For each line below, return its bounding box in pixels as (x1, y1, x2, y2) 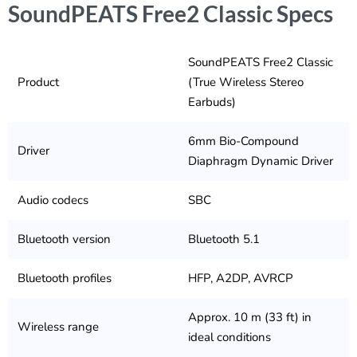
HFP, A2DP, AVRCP (188, 270, 293, 287)
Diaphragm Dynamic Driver (188, 153, 333, 170)
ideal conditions (188, 329, 271, 346)
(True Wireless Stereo (188, 74, 304, 91)
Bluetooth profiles (18, 270, 112, 287)
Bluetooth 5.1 (188, 231, 260, 248)
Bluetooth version (18, 231, 111, 248)
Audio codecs (18, 192, 88, 209)
